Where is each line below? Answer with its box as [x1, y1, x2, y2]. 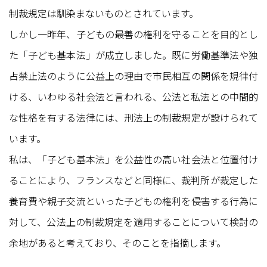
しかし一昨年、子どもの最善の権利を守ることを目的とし [9, 26, 258, 41]
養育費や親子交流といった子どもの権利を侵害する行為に [9, 193, 258, 208]
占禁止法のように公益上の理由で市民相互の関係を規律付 [9, 68, 258, 83]
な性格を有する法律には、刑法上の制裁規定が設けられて [9, 110, 258, 125]
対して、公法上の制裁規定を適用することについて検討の [9, 214, 258, 229]
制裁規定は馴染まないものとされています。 [9, 5, 198, 20]
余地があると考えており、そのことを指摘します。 [9, 235, 226, 250]
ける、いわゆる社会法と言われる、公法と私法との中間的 [9, 89, 258, 104]
